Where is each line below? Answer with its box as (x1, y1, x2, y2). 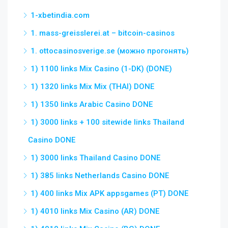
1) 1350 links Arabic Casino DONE (31, 100, 153, 109)
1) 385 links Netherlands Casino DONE (31, 171, 169, 180)
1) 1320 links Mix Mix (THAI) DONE (31, 82, 154, 91)
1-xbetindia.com (31, 11, 90, 20)
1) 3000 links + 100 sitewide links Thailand (31, 118, 184, 127)
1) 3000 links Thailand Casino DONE (31, 153, 160, 162)
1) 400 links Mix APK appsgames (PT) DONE (31, 189, 188, 198)
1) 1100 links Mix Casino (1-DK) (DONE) (31, 64, 172, 73)
